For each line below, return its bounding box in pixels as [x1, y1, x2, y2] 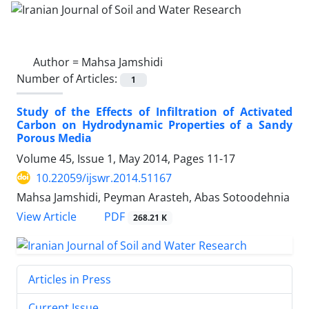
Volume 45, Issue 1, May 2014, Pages [17, 150, 207, 166]
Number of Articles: [17, 70, 120, 86]
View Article [17, 209, 77, 224]
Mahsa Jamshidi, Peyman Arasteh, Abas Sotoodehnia [17, 189, 290, 205]
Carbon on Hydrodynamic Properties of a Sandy [17, 117, 292, 132]
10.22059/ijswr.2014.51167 [36, 170, 172, 186]
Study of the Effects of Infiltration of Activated [17, 103, 292, 119]
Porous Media [17, 130, 92, 146]
